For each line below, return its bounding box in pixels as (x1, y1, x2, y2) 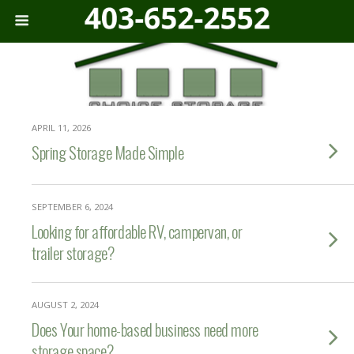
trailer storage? (32, 240, 115, 265)
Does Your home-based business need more (32, 317, 258, 341)
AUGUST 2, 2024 (32, 299, 99, 311)
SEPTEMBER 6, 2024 (32, 201, 113, 213)
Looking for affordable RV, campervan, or (32, 219, 243, 243)
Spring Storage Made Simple (32, 140, 184, 164)
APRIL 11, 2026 (32, 122, 91, 134)
